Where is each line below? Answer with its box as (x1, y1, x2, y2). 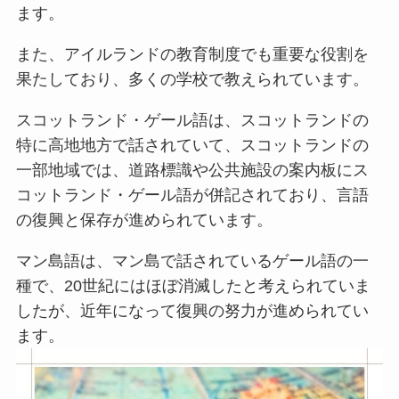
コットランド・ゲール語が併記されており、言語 (15, 186, 369, 205)
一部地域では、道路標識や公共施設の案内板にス (15, 161, 369, 180)
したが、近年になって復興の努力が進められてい (15, 301, 369, 320)
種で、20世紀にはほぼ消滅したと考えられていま (15, 276, 370, 295)
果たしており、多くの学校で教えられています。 (15, 70, 369, 89)
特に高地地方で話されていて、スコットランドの (15, 136, 369, 155)
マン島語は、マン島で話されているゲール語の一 (15, 251, 369, 270)
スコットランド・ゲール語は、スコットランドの (15, 111, 369, 130)
